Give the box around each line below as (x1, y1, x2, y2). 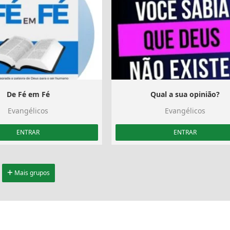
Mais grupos (12, 168, 50, 177)
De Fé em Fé (6, 89, 50, 99)
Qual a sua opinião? (150, 89, 220, 99)
